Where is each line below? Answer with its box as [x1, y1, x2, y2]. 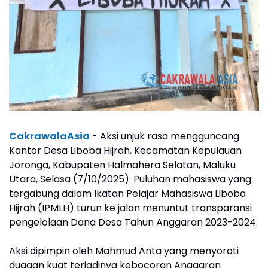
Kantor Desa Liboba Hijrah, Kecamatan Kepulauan [9, 144, 242, 158]
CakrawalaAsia [9, 129, 90, 144]
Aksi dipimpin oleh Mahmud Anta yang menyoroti [9, 244, 239, 258]
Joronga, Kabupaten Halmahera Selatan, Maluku [9, 158, 236, 172]
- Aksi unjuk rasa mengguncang [90, 129, 239, 144]
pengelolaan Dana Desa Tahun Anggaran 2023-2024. [9, 215, 258, 230]
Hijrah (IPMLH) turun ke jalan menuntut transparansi [9, 201, 252, 215]
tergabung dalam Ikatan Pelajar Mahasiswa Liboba [9, 187, 246, 201]
